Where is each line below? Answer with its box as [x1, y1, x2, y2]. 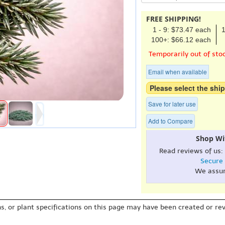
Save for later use [148, 99, 196, 108]
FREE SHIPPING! [146, 14, 201, 24]
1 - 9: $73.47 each [153, 25, 211, 34]
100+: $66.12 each [151, 35, 211, 44]
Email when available [148, 67, 207, 76]
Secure [200, 156, 223, 165]
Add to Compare [148, 116, 193, 125]
